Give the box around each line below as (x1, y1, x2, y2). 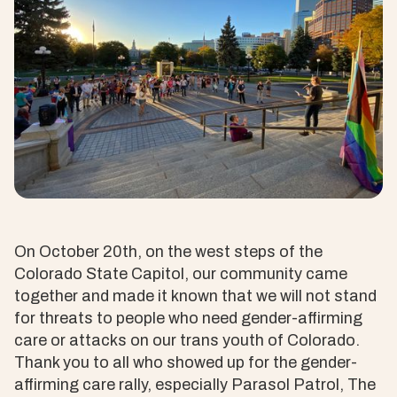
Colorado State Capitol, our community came (14, 265, 347, 283)
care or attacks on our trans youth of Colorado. (14, 331, 360, 349)
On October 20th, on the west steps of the (14, 243, 323, 261)
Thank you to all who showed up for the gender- (14, 354, 357, 371)
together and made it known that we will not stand (14, 287, 377, 305)
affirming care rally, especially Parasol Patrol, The (14, 376, 376, 393)
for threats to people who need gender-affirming (14, 309, 362, 327)
